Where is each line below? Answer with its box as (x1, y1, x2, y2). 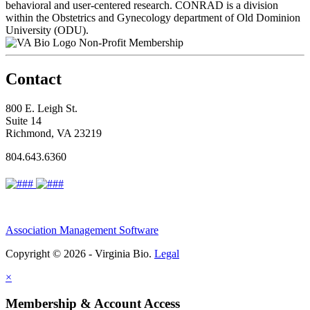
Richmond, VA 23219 (6, 127, 102, 139)
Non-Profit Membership (79, 36, 183, 48)
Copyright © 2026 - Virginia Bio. (6, 247, 154, 259)
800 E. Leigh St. (6, 102, 77, 114)
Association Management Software (6, 224, 158, 236)
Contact (6, 69, 62, 88)
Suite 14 (6, 114, 42, 127)
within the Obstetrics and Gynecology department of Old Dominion (6, 11, 300, 24)
